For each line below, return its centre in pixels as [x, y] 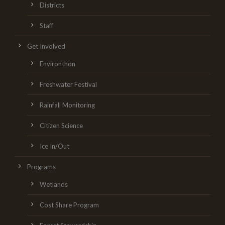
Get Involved [46, 46]
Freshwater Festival [68, 84]
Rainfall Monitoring [67, 105]
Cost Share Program [69, 205]
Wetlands [54, 184]
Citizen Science [61, 125]
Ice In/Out [54, 146]
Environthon [58, 64]
